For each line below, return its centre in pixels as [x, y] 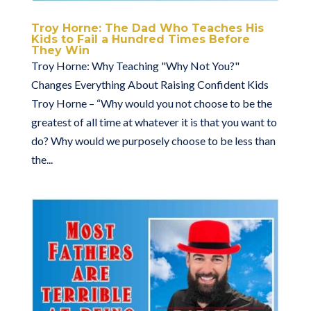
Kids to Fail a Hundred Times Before [140, 39]
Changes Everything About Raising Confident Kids [150, 84]
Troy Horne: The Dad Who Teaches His [147, 28]
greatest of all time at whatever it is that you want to [154, 121]
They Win [60, 50]
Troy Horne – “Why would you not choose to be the [151, 103]
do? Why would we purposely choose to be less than [153, 140]
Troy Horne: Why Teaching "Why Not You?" [135, 65]
